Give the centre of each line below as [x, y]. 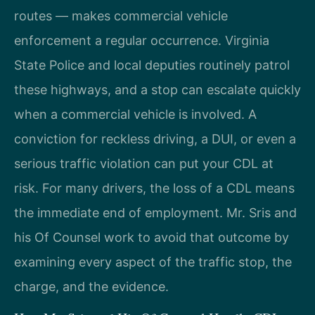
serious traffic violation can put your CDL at [144, 164]
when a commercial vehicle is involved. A [135, 115]
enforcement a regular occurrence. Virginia [142, 41]
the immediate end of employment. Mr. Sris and [155, 213]
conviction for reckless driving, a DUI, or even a [155, 139]
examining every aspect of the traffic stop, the [153, 262]
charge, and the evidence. [91, 287]
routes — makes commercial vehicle [121, 16]
